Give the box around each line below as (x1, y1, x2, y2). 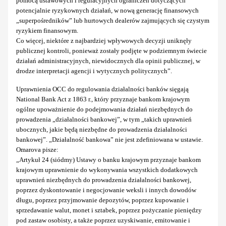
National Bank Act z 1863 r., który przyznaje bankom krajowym (16, 95, 190, 103)
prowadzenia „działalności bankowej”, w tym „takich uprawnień (16, 115, 192, 123)
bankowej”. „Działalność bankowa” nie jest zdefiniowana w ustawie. (16, 135, 203, 143)
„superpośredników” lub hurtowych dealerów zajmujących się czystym (16, 16, 209, 24)
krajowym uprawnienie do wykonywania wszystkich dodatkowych (16, 165, 198, 174)
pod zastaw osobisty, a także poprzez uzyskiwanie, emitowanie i (16, 216, 190, 224)
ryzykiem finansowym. (16, 26, 78, 34)
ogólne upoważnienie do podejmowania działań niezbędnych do (16, 105, 193, 113)
